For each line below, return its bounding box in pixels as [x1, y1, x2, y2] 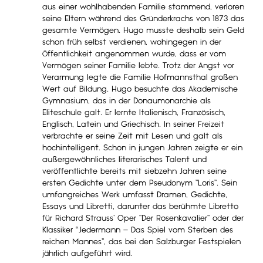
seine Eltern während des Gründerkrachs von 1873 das [42, 15, 244, 22]
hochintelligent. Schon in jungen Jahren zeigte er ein [42, 144, 242, 151]
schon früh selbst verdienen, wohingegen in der [42, 38, 221, 46]
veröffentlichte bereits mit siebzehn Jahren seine [42, 167, 227, 175]
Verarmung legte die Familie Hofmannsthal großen [42, 73, 238, 81]
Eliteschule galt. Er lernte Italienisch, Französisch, [42, 109, 225, 116]
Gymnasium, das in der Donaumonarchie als [42, 97, 211, 104]
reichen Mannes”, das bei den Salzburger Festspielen [42, 238, 241, 245]
